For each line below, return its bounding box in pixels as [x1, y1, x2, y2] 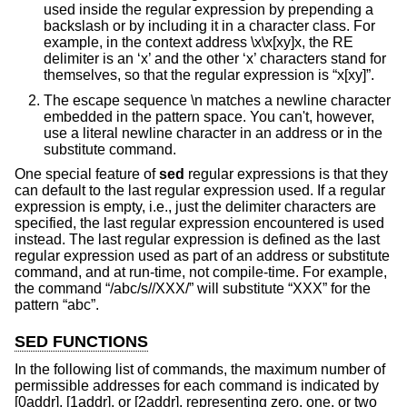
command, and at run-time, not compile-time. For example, [15, 264, 387, 281]
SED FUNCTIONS [15, 333, 148, 352]
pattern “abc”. [15, 297, 99, 313]
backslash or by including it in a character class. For [44, 17, 375, 34]
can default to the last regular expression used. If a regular [15, 183, 385, 199]
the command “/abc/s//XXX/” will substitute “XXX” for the [15, 281, 371, 297]
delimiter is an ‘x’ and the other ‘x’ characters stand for [44, 50, 386, 66]
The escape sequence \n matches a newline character [44, 92, 391, 108]
